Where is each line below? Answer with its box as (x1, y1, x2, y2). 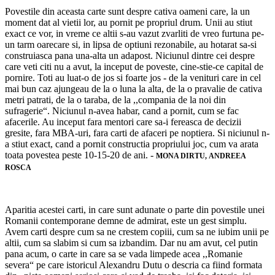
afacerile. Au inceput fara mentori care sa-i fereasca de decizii (5, 117, 241, 128)
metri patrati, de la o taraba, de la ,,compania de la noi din (5, 95, 226, 106)
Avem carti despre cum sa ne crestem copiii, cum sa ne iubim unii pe (5, 227, 269, 238)
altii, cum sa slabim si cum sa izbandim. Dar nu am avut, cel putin (5, 238, 258, 249)
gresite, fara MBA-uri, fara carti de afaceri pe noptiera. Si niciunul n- (5, 128, 269, 139)
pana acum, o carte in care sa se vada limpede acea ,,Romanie (5, 249, 242, 260)
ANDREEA (209, 152, 246, 161)
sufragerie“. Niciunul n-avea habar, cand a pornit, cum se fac (5, 106, 239, 117)
